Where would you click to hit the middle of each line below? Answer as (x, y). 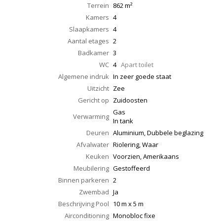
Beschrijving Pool (84, 204)
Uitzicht (98, 89)
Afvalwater (93, 145)
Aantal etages (88, 41)
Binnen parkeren (84, 180)
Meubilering (91, 168)
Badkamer (93, 53)
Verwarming (91, 117)
